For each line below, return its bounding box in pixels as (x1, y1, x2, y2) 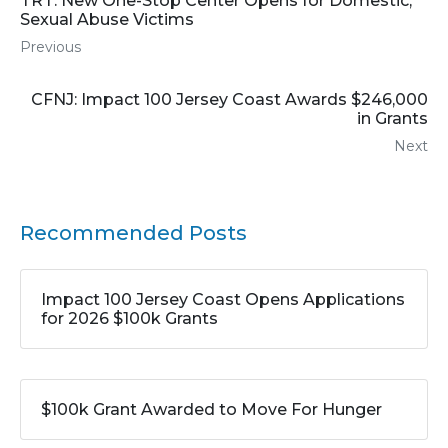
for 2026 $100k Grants (41, 309, 218, 329)
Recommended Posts (20, 221, 247, 246)
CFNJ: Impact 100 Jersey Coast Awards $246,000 (31, 90, 428, 110)
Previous (20, 38, 81, 57)
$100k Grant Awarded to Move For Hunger (41, 400, 382, 420)
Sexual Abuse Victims (20, 10, 194, 30)
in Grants (357, 109, 428, 129)
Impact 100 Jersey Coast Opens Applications (41, 290, 405, 310)
